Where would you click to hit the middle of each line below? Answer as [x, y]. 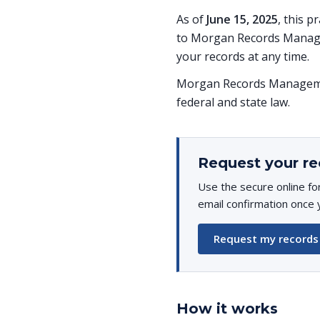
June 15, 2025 [242, 19]
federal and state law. [233, 102]
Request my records [266, 239]
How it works [227, 309]
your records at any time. [243, 56]
